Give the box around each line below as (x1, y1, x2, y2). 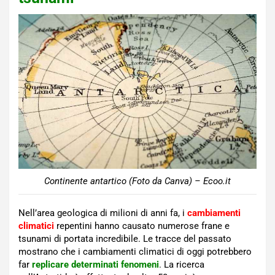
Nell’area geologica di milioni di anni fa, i (18, 207, 187, 219)
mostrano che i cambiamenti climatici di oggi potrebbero (18, 246, 252, 257)
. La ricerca (159, 258, 204, 270)
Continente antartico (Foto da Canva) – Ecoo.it (44, 175, 231, 187)
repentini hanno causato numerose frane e (56, 220, 230, 231)
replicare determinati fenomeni (32, 258, 159, 270)
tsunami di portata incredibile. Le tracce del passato (18, 233, 231, 244)
